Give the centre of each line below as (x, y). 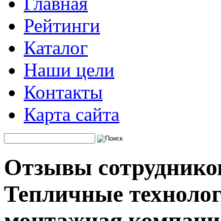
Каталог (56, 48)
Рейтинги (62, 25)
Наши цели (69, 70)
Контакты (63, 92)
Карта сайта (72, 114)
